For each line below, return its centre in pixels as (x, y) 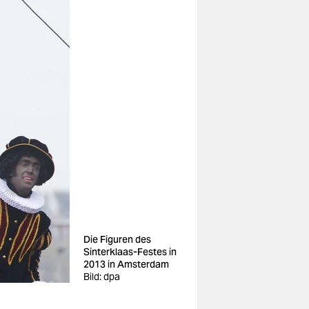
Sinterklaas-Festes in (130, 252)
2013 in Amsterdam (126, 264)
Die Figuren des (117, 239)
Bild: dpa (102, 277)
